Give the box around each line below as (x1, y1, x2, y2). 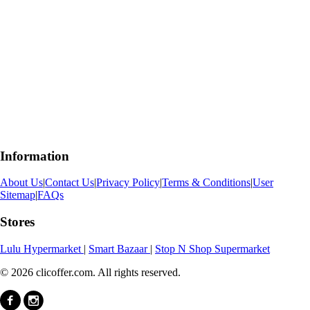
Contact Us (45, 176, 94, 189)
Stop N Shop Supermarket (155, 242, 270, 255)
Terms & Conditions (162, 176, 250, 189)
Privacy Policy (96, 176, 160, 189)
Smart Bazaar (89, 242, 150, 255)
